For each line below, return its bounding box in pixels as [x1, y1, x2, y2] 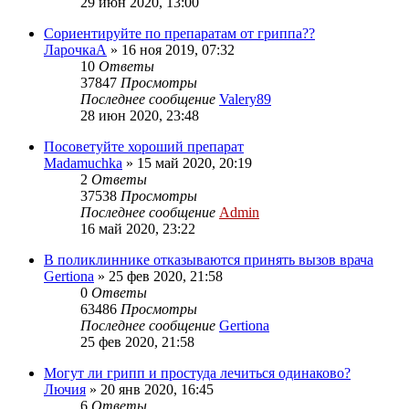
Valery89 [219, 91, 271, 108]
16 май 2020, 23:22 [80, 221, 195, 237]
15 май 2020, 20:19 [137, 155, 252, 172]
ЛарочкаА [44, 42, 107, 58]
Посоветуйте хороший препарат [44, 139, 244, 155]
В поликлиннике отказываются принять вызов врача [44, 252, 373, 268]
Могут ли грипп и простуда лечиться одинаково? [44, 365, 351, 382]
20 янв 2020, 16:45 [100, 382, 214, 398]
